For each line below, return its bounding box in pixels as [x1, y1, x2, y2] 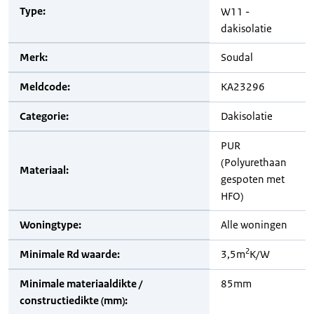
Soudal [221, 50, 253, 64]
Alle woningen [221, 218, 287, 231]
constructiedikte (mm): [20, 294, 128, 307]
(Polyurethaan [221, 156, 287, 169]
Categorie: [20, 109, 69, 123]
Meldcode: [20, 80, 70, 93]
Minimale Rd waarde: [20, 247, 120, 261]
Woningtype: [20, 218, 81, 231]
